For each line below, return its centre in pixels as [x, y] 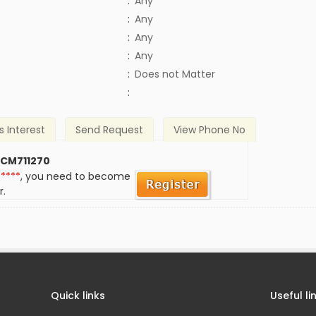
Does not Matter [175, 74]
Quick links [78, 296]
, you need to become [76, 177]
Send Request [110, 130]
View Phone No [209, 130]
